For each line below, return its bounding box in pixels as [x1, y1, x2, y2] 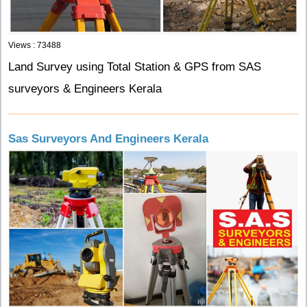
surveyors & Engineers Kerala [8, 82, 162, 96]
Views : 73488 [8, 40, 61, 51]
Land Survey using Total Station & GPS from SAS [8, 60, 261, 74]
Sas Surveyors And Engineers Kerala [8, 132, 208, 145]
